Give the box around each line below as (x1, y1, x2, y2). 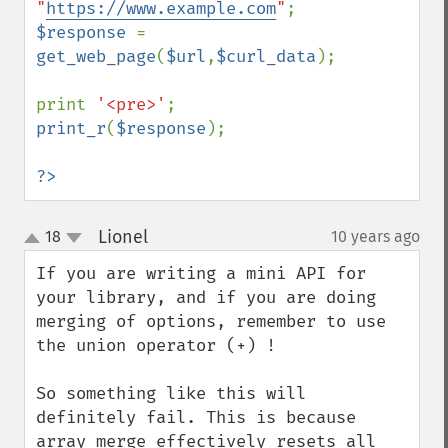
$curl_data (216, 46, 316, 67)
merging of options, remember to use (36, 311, 386, 332)
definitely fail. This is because (36, 407, 356, 428)
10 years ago (331, 227, 420, 246)
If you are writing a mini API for (36, 263, 366, 284)
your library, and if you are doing (36, 287, 376, 308)
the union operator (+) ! (36, 335, 276, 356)
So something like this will (36, 383, 306, 404)
